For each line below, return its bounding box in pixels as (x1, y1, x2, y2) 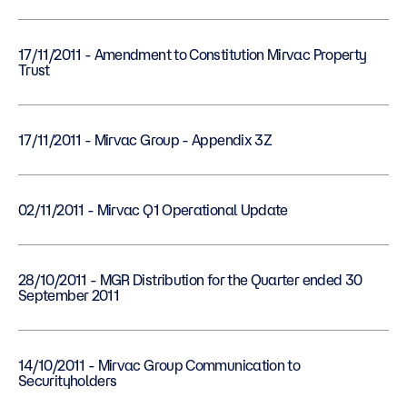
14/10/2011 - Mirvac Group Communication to (18, 357, 88, 373)
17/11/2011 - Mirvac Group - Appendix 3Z (94, 132, 273, 148)
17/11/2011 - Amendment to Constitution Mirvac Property (18, 46, 84, 63)
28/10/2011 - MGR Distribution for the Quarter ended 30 (18, 272, 90, 288)
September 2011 (18, 287, 120, 303)
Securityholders (18, 372, 117, 389)
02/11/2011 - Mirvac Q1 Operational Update (96, 202, 288, 218)
